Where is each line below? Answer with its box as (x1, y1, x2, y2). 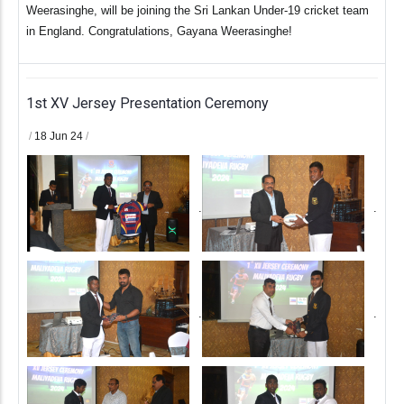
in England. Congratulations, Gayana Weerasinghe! (26, 24, 292, 39)
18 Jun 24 (34, 130, 86, 143)
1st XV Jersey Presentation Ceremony (26, 95, 269, 113)
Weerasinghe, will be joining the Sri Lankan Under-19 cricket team (26, 4, 369, 18)
